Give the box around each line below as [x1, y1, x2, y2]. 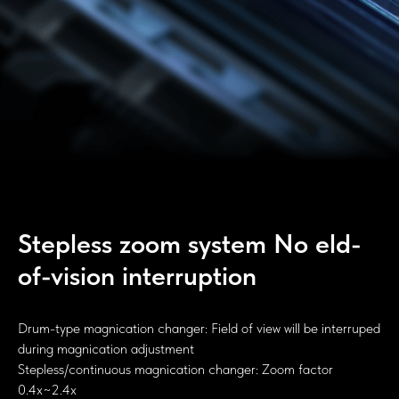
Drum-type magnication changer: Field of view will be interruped [18, 319, 380, 337]
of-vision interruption [18, 258, 256, 291]
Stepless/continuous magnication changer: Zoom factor [18, 360, 333, 378]
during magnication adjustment [18, 339, 194, 357]
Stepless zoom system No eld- [18, 226, 362, 259]
